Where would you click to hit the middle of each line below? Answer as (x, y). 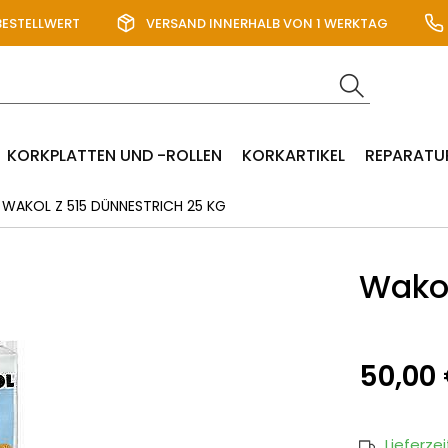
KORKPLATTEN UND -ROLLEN (115, 155)
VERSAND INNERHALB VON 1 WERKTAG (267, 23)
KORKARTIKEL (294, 155)
